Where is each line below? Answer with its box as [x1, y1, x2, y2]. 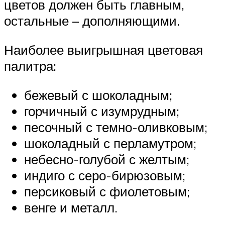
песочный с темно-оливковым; [24, 119, 207, 135]
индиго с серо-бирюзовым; [24, 167, 185, 183]
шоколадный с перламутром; [24, 135, 196, 151]
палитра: [4, 58, 56, 74]
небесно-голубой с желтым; [24, 151, 189, 167]
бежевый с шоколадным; [24, 86, 172, 103]
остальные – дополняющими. [4, 13, 180, 29]
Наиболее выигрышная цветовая [4, 42, 203, 58]
